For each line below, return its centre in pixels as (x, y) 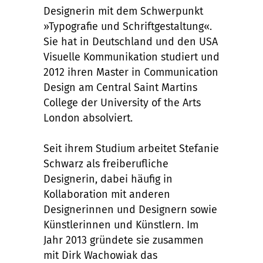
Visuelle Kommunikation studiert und (131, 57)
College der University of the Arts (122, 103)
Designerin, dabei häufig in (108, 179)
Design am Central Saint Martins (120, 87)
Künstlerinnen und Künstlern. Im (121, 225)
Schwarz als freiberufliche (106, 164)
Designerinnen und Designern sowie (130, 210)
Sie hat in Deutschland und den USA (131, 42)
